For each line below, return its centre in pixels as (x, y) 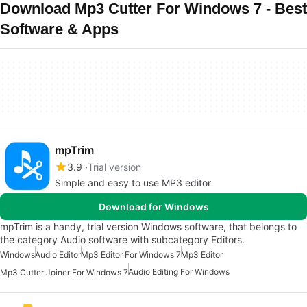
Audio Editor (58, 255)
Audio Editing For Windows (179, 272)
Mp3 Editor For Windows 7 (131, 255)
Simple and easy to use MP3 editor (133, 183)
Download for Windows (153, 207)
